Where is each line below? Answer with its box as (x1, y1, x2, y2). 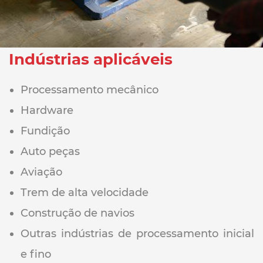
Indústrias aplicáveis (9, 50, 173, 69)
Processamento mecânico (21, 83, 159, 97)
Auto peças (21, 145, 80, 159)
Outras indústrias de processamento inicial (21, 227, 254, 241)
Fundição (21, 124, 70, 138)
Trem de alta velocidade (21, 186, 149, 200)
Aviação (21, 166, 62, 179)
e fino (21, 248, 51, 261)
